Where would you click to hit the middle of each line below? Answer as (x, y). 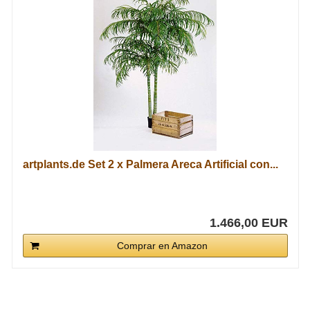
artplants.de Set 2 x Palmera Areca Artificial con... (150, 164)
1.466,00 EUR (248, 223)
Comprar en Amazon (162, 246)
